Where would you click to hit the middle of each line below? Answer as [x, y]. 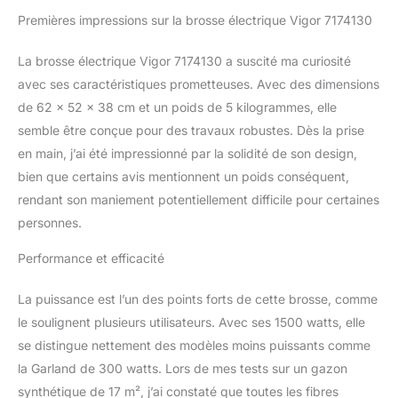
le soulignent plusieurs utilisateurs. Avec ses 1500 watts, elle [191, 322]
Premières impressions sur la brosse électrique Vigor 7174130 [195, 20]
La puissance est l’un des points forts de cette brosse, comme [198, 299]
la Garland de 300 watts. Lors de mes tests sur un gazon [183, 369]
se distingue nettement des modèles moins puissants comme [194, 346]
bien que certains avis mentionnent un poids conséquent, [183, 177]
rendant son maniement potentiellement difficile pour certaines [199, 200]
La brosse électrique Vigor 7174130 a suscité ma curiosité [184, 61]
